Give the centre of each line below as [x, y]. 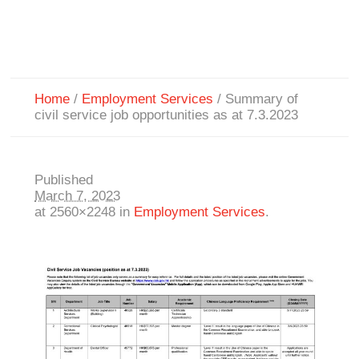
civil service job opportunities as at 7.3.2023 [167, 115]
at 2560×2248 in [85, 212]
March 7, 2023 [78, 196]
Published [64, 180]
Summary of [262, 99]
